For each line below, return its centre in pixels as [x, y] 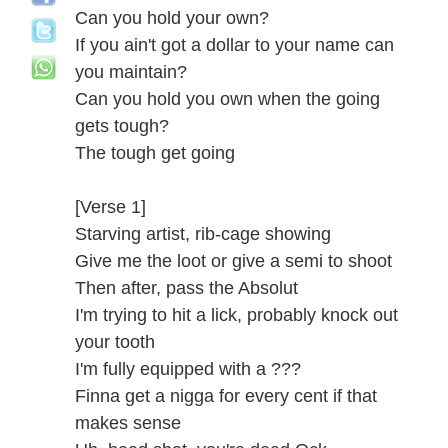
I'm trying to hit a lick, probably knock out [236, 315]
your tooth [115, 342]
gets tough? [122, 126]
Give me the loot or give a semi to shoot [233, 261]
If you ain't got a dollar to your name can [234, 45]
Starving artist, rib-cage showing [203, 234]
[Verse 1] [110, 207]
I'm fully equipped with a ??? [188, 369]
